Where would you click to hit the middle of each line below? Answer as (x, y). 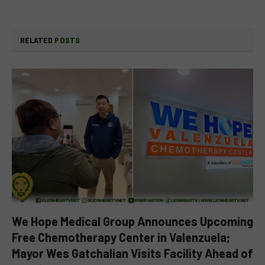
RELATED (38, 40)
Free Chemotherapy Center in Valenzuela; (121, 237)
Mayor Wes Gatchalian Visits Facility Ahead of (132, 253)
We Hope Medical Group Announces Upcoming (132, 222)
